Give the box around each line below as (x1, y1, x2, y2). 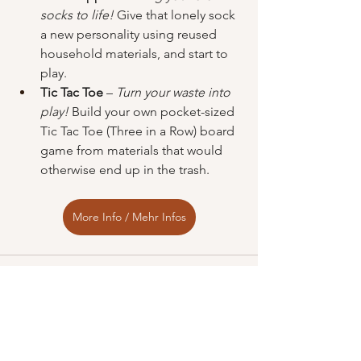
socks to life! (40, 7, 114, 23)
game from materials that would (40, 143, 226, 158)
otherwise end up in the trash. (40, 162, 210, 177)
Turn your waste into (116, 85, 234, 100)
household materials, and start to (40, 46, 231, 61)
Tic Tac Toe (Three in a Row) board (40, 123, 238, 139)
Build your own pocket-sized (68, 104, 238, 119)
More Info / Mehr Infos (72, 210, 186, 224)
